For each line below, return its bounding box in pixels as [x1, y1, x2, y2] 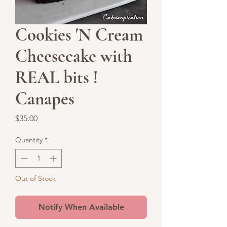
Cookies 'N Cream [15, 24, 143, 46]
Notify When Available [38, 202, 124, 212]
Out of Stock [15, 174, 56, 183]
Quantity [15, 135, 43, 144]
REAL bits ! [15, 67, 98, 88]
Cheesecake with [15, 46, 132, 67]
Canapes [15, 88, 74, 109]
